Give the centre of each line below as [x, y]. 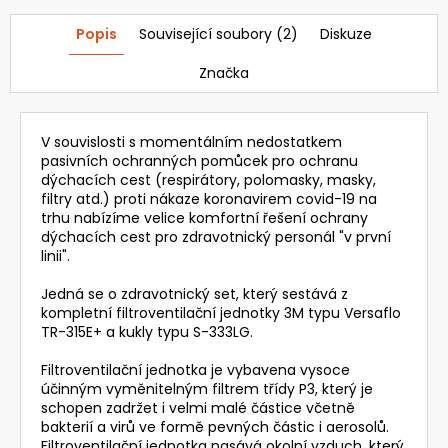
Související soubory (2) [218, 33]
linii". [55, 255]
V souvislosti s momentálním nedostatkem [191, 141]
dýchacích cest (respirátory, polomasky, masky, [208, 179]
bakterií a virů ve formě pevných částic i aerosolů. [215, 426]
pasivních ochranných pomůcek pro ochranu [199, 160]
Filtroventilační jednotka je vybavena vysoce [195, 369]
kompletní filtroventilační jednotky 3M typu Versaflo [221, 312]
